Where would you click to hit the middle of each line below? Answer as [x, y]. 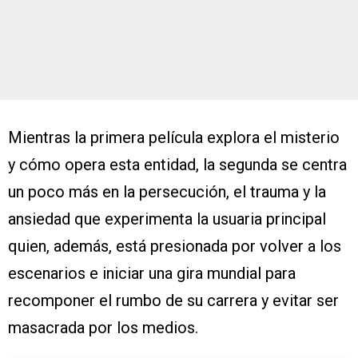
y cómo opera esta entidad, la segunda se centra [177, 165]
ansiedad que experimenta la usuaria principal [167, 219]
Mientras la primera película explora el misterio [174, 138]
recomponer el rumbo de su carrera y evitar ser [173, 301]
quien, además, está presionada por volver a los [175, 247]
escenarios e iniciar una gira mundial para [152, 274]
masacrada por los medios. [103, 328]
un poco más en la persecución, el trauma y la [167, 192]
